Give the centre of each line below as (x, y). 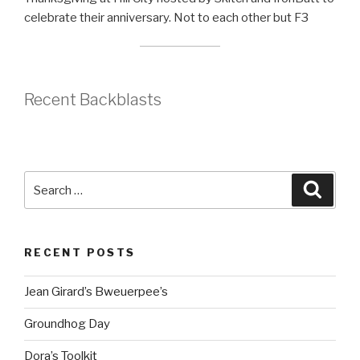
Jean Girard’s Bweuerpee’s (96, 292)
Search (45, 180)
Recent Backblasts (93, 100)
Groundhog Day (67, 324)
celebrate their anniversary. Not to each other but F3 (166, 18)
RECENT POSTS (80, 253)
